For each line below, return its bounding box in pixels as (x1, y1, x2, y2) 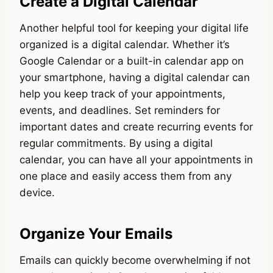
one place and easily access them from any (19, 169, 232, 182)
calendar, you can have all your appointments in (19, 153, 253, 166)
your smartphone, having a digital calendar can (19, 71, 250, 83)
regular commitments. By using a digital (19, 136, 213, 149)
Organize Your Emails (19, 224, 172, 243)
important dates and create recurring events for (19, 120, 253, 133)
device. (19, 186, 55, 199)
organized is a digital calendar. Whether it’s (19, 38, 230, 51)
